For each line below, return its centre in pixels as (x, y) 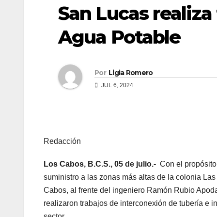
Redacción (62, 141)
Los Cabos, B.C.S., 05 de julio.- (100, 164)
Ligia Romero (131, 72)
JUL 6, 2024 (116, 85)
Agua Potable (119, 37)
